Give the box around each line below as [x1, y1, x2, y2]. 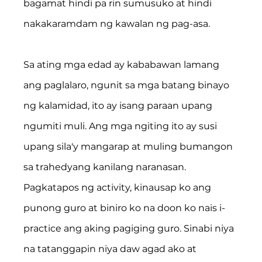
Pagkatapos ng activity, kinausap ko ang [23, 181, 214, 193]
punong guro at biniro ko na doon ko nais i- [23, 202, 226, 213]
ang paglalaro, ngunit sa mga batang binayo [23, 79, 232, 91]
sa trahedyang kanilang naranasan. [23, 161, 189, 173]
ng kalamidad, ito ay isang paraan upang [23, 99, 215, 111]
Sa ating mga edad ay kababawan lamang [23, 58, 222, 70]
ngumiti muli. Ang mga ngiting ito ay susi [23, 120, 220, 132]
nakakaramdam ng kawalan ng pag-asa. [23, 18, 211, 29]
